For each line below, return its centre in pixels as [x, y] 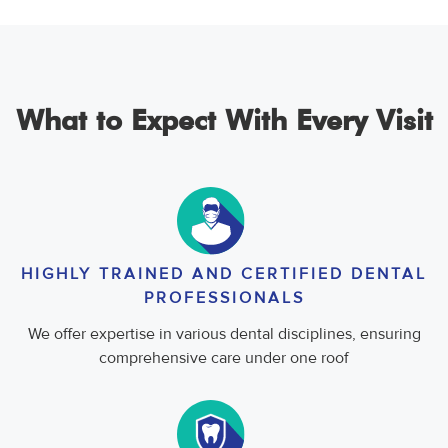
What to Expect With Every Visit [224, 119]
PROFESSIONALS [224, 298]
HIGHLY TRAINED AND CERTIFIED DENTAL [224, 274]
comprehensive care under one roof [224, 358]
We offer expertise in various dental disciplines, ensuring [224, 334]
